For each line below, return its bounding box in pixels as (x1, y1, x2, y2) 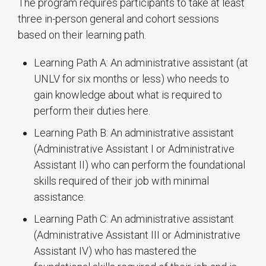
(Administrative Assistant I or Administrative (34, 142, 235, 156)
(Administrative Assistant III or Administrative (34, 229, 240, 242)
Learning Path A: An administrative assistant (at (34, 56, 248, 69)
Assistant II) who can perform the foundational (34, 159, 245, 172)
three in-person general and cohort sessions (18, 12, 219, 26)
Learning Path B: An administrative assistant (34, 126, 234, 140)
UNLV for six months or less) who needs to (34, 72, 229, 85)
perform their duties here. (34, 104, 150, 118)
